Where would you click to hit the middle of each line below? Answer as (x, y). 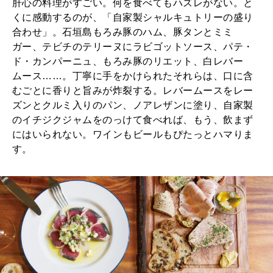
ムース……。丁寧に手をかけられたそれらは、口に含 (133, 76)
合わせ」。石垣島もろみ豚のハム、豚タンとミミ (123, 32)
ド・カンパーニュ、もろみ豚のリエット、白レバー (128, 61)
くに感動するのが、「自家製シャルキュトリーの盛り (133, 17)
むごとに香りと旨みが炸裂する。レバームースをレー (133, 90)
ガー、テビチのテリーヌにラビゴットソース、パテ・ (133, 46)
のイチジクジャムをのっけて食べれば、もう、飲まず (133, 119)
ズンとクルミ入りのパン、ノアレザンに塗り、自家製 (133, 105)
